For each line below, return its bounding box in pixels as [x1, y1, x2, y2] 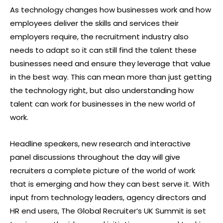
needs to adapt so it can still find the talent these [10, 44, 197, 55]
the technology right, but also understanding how [10, 85, 194, 96]
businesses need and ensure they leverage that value [10, 58, 211, 69]
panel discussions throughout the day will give [10, 151, 180, 162]
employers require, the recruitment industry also [10, 31, 189, 42]
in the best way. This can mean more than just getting [10, 71, 212, 82]
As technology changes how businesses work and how [10, 4, 211, 15]
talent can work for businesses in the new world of [10, 98, 196, 109]
